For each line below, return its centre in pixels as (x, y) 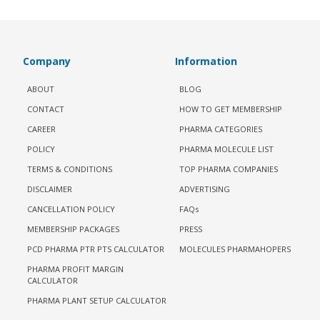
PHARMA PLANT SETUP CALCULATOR (97, 300)
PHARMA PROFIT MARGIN (75, 269)
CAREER (41, 129)
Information (206, 61)
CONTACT (46, 109)
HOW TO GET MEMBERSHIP (231, 109)
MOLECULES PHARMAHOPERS (235, 249)
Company (47, 61)
